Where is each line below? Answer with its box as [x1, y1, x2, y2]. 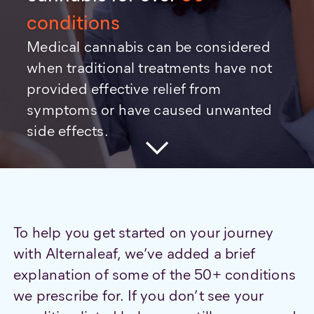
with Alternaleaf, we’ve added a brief [13, 243, 256, 263]
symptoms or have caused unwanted [27, 100, 273, 119]
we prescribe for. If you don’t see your [13, 285, 264, 305]
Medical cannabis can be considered [27, 36, 271, 56]
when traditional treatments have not [27, 57, 273, 77]
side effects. [27, 121, 109, 140]
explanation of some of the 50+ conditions [13, 264, 296, 284]
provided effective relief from [27, 78, 221, 98]
